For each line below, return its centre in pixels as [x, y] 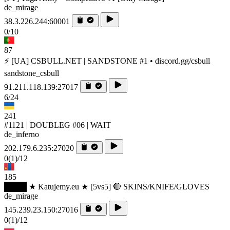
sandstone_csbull [32, 73]
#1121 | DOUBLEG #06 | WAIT [57, 125]
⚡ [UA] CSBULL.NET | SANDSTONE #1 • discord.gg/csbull [107, 61]
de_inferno [22, 135]
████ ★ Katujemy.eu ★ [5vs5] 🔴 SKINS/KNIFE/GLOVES [107, 187]
